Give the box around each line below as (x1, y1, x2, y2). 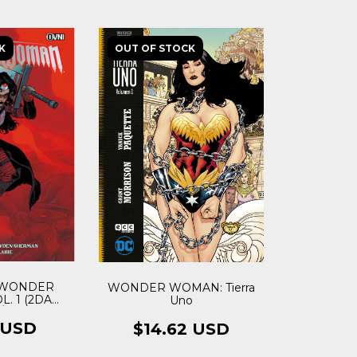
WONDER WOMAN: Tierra (107, 280, 255, 295)
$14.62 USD (132, 319, 229, 339)
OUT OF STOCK (114, 41, 195, 54)
